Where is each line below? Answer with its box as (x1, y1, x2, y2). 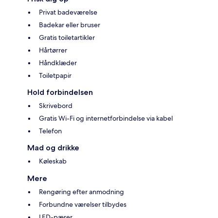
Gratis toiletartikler (39, 33, 95, 42)
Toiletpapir (39, 71, 72, 80)
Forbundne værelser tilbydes (39, 200, 127, 209)
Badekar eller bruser (39, 20, 100, 30)
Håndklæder (39, 58, 77, 68)
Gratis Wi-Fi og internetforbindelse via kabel (39, 114, 173, 123)
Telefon (39, 127, 62, 136)
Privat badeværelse (39, 8, 97, 17)
